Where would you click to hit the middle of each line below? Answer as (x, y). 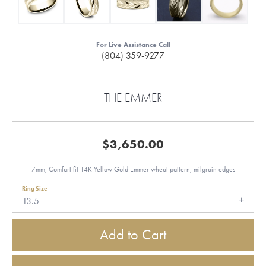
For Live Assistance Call (133, 45)
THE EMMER (133, 97)
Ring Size (34, 189)
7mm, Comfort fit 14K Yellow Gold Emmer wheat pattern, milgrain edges (133, 169)
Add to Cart (133, 235)
